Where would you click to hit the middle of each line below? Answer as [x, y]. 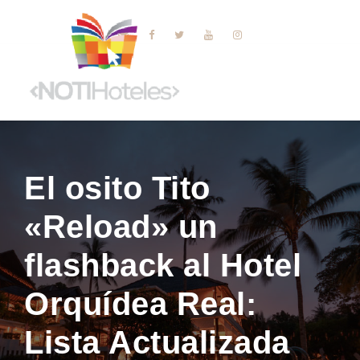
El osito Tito [117, 188]
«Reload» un [121, 226]
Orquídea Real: [140, 303]
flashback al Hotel [163, 265]
